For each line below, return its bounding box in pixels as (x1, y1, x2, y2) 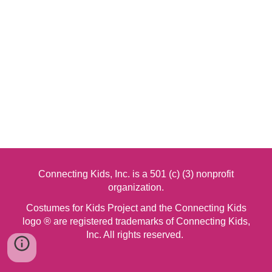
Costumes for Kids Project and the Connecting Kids (25, 203, 246, 213)
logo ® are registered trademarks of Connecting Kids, (22, 216, 250, 226)
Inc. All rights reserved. (86, 229, 186, 240)
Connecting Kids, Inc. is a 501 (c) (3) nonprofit (38, 169, 234, 179)
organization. (108, 182, 164, 192)
